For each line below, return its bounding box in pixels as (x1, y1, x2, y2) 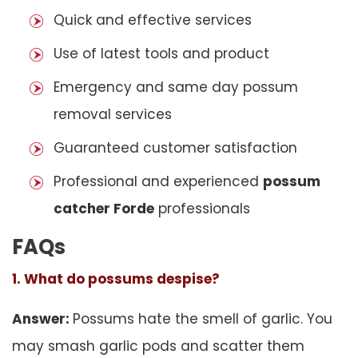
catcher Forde (54, 198, 154, 218)
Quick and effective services (54, 10, 252, 30)
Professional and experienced (54, 171, 263, 191)
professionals (154, 198, 250, 218)
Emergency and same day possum (54, 77, 298, 97)
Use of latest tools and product (54, 43, 269, 63)
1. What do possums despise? (12, 268, 220, 288)
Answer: (12, 308, 73, 328)
